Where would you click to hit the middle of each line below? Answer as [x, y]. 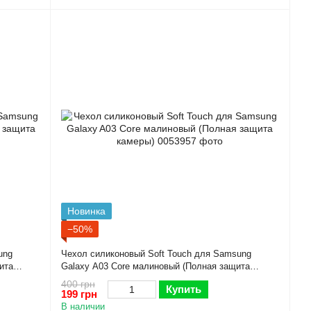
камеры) [78, 278]
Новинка [86, 211]
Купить [184, 289]
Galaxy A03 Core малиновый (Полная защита [155, 266]
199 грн [79, 294]
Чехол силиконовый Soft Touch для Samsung [156, 253]
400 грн [78, 284]
